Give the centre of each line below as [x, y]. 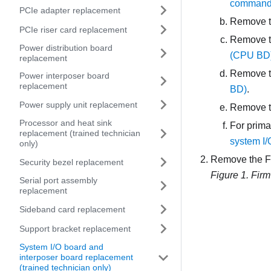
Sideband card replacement [72, 209]
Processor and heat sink [66, 123]
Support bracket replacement [75, 228]
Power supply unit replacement [78, 104]
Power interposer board [64, 76]
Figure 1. [231, 175]
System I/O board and [61, 247]
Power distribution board [66, 48]
